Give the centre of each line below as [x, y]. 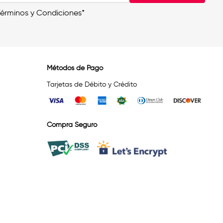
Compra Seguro [72, 125]
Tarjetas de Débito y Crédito [92, 85]
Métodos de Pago [75, 68]
